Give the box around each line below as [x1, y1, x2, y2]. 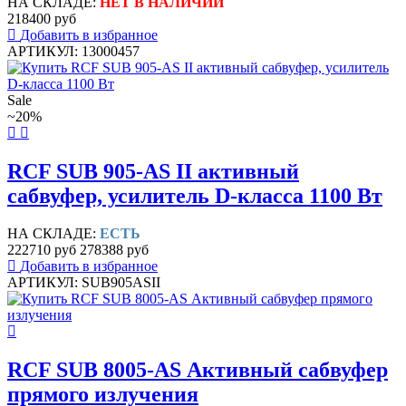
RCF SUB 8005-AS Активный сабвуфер [7, 358, 388, 382]
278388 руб [80, 242, 149, 258]
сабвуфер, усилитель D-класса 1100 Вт [7, 183, 382, 208]
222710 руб [7, 242, 76, 258]
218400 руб [7, 10, 76, 26]
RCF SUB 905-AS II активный [7, 159, 299, 183]
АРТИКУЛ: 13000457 [7, 43, 140, 59]
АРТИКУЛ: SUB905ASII [7, 275, 160, 291]
